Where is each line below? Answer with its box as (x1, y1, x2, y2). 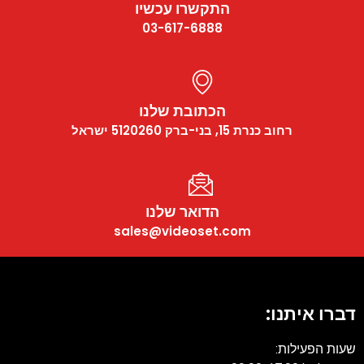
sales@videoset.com (113, 222, 251, 240)
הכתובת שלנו (138, 100, 226, 121)
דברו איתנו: (266, 301, 356, 327)
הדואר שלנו (145, 201, 219, 222)
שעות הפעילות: (275, 340, 356, 357)
